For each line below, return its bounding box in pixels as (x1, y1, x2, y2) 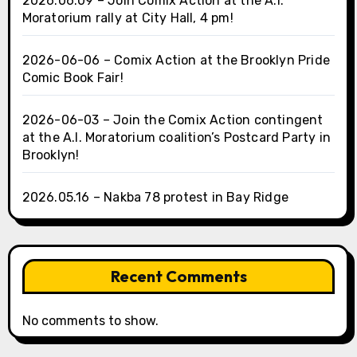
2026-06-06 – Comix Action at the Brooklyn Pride (22, 53, 330, 69)
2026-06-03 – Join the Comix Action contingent (22, 112, 324, 128)
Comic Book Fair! (22, 70, 124, 86)
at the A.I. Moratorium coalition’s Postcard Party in (22, 130, 331, 146)
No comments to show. (22, 313, 159, 329)
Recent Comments (110, 266, 247, 287)
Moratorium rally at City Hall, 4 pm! (22, 10, 233, 26)
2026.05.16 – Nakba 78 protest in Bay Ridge (22, 190, 288, 206)
